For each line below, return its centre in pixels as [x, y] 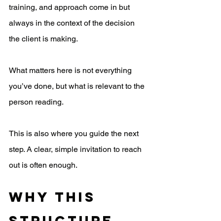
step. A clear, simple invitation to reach [76, 149]
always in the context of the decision [73, 23]
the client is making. [43, 39]
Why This [55, 197]
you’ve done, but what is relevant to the [78, 86]
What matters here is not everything [71, 71]
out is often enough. [43, 165]
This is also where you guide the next [75, 134]
